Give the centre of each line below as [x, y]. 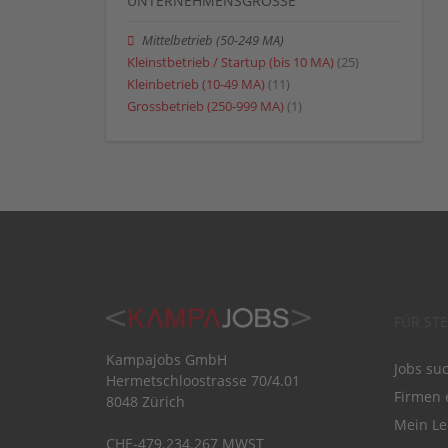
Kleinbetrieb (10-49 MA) [196, 85]
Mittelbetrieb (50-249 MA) [213, 40]
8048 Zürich [145, 402]
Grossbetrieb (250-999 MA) [205, 107]
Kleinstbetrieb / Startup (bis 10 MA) [230, 62]
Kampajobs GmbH [166, 360]
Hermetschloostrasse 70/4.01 [203, 381]
